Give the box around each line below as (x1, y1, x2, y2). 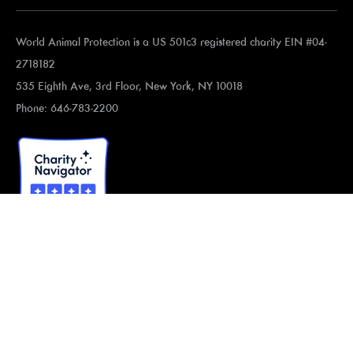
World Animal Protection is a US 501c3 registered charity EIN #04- (16, 35, 327, 48)
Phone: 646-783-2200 (16, 102, 118, 114)
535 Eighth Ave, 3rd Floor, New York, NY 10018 (16, 80, 243, 92)
